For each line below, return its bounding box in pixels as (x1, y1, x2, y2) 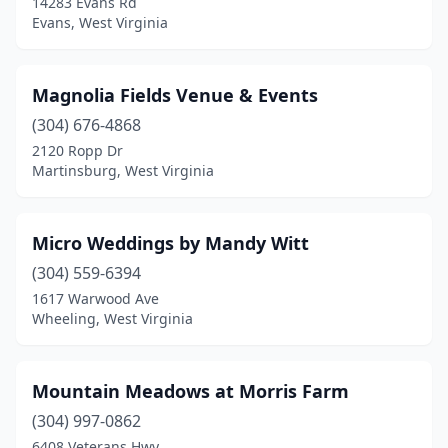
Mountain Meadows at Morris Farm (32, 379, 349, 403)
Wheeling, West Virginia (32, 309, 193, 328)
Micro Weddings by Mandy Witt (32, 231, 309, 255)
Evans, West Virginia (32, 13, 168, 32)
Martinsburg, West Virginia (32, 161, 214, 180)
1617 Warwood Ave (32, 289, 159, 308)
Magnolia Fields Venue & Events (32, 83, 318, 107)
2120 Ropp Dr (32, 141, 123, 160)
